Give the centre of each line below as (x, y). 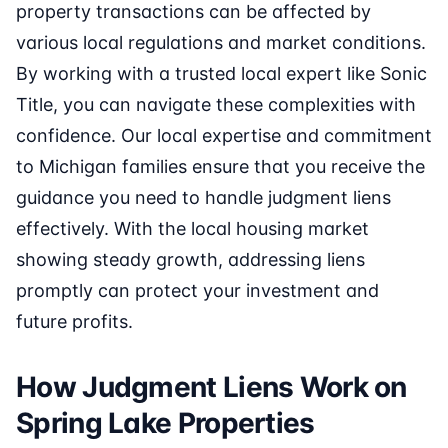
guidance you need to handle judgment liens (203, 198)
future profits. (74, 322)
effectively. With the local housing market (192, 229)
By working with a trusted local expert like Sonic (221, 74)
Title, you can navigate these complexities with (216, 105)
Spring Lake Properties (165, 423)
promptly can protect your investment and (197, 291)
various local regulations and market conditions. (221, 43)
